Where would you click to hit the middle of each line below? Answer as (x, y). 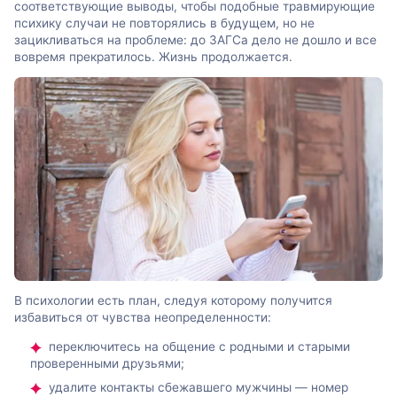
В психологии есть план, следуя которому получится (173, 301)
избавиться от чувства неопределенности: (143, 318)
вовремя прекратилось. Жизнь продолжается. (153, 56)
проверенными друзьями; (107, 363)
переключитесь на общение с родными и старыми (199, 346)
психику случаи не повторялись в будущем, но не (164, 23)
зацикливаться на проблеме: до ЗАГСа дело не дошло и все (195, 39)
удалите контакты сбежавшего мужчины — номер (198, 388)
